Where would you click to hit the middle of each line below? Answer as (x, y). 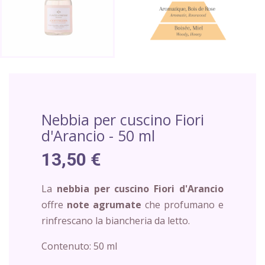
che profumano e (182, 204)
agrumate (117, 204)
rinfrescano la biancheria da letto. (116, 220)
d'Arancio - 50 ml (98, 135)
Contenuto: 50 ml (79, 246)
